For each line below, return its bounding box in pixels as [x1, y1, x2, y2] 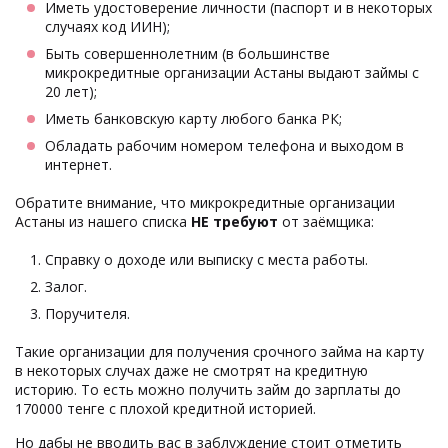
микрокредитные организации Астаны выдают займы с [45, 62, 419, 82]
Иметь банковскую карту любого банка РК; [45, 108, 342, 128]
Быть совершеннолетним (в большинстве [45, 43, 330, 63]
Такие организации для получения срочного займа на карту [15, 341, 424, 361]
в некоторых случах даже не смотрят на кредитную [15, 360, 368, 380]
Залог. [45, 276, 87, 296]
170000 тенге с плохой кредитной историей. [15, 398, 316, 418]
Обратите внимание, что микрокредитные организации [15, 192, 395, 212]
